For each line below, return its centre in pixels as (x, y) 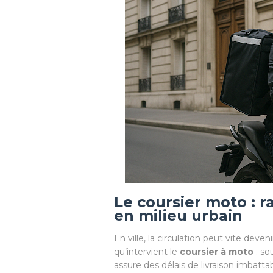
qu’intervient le (147, 252)
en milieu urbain (178, 215)
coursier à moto (217, 252)
